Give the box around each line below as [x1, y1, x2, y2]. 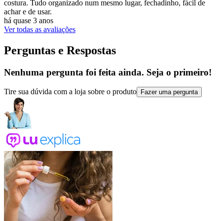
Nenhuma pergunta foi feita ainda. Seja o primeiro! [4, 67, 212, 77]
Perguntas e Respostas [4, 43, 116, 57]
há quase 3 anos [4, 16, 53, 25]
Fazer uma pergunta [141, 88, 198, 96]
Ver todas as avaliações [4, 25, 75, 34]
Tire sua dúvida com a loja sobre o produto [4, 87, 137, 96]
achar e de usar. [4, 7, 52, 16]
